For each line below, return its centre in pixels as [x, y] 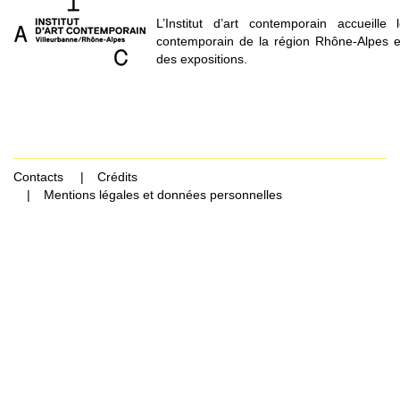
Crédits [117, 177]
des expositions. [202, 59]
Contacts [38, 177]
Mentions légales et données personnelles [163, 195]
